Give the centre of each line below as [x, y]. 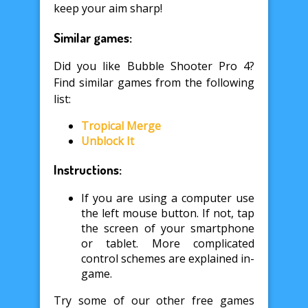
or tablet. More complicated [168, 243]
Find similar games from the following [154, 83]
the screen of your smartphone [168, 228]
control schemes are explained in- [168, 258]
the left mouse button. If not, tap [168, 213]
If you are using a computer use [168, 198]
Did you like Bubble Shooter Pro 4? [154, 66]
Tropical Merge [121, 126]
